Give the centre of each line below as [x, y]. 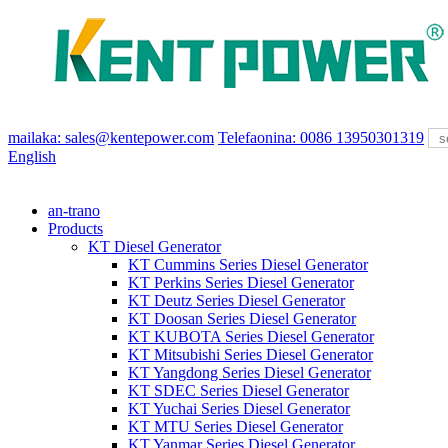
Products [75, 228]
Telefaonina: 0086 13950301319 [321, 137]
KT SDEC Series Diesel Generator [238, 390]
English [32, 156]
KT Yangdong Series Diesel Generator [249, 372]
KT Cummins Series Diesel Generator [248, 264]
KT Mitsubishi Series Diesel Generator [250, 354]
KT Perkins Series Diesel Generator [241, 282]
